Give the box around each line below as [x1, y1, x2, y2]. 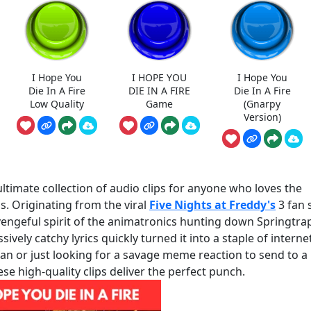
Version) [243, 110, 281, 124]
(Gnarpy [244, 96, 280, 110]
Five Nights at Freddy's [149, 197, 276, 213]
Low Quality [29, 96, 84, 110]
